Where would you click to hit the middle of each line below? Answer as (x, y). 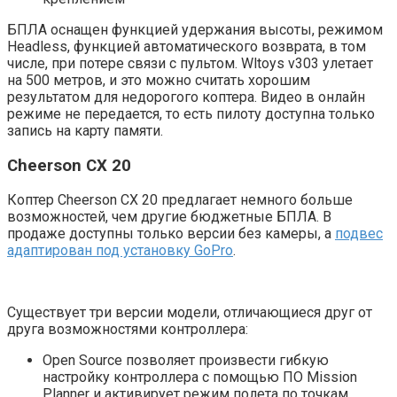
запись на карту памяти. (85, 130)
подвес (359, 234)
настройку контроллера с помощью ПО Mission (200, 378)
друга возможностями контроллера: (128, 330)
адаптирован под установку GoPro (120, 251)
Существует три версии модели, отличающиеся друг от (190, 313)
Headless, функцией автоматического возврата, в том (187, 46)
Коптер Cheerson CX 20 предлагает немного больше (180, 200)
